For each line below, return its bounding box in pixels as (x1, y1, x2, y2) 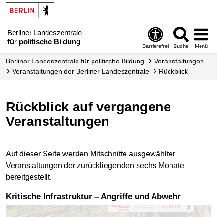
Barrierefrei (142, 43, 169, 49)
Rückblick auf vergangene (6, 99, 15, 114)
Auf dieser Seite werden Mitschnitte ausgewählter (6, 149, 175, 158)
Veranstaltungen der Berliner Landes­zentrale (16, 67, 149, 75)
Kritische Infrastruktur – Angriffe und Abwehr (12, 191, 181, 201)
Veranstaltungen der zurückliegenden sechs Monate (6, 161, 184, 170)
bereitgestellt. (6, 172, 52, 181)
